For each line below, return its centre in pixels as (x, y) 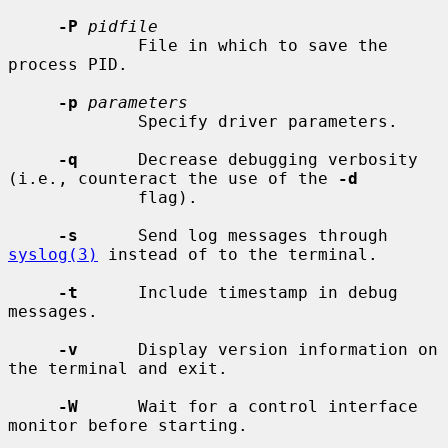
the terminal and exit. (118, 368)
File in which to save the (73, 45)
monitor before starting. (128, 425)
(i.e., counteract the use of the (173, 178)
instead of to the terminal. (238, 254)
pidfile (123, 26)
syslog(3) (53, 254)
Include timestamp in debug (238, 292)
